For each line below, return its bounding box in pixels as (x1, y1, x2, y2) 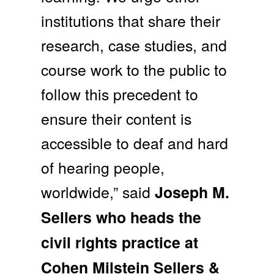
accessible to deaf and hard (41, 131, 229, 154)
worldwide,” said (41, 180, 155, 202)
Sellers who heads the (41, 206, 202, 228)
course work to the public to (41, 57, 228, 80)
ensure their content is (41, 106, 192, 129)
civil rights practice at (41, 231, 199, 253)
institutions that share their (41, 9, 221, 31)
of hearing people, (41, 155, 165, 178)
